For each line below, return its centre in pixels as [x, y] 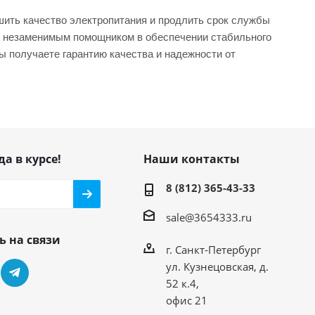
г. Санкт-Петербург [213, 249]
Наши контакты [191, 159]
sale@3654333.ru [208, 217]
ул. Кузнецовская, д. [217, 266]
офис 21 [186, 300]
